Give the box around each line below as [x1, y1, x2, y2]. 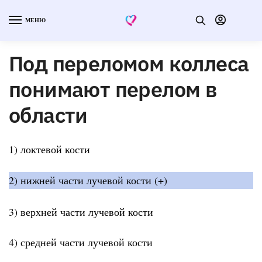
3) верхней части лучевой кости [9, 204, 153, 219]
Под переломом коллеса [9, 49, 249, 77]
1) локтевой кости [9, 142, 90, 156]
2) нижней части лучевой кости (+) [9, 173, 167, 188]
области [9, 101, 88, 129]
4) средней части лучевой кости [9, 235, 153, 250]
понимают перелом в [9, 75, 218, 103]
